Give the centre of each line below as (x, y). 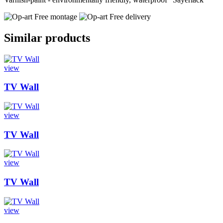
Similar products (47, 38)
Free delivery (129, 16)
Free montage (55, 16)
